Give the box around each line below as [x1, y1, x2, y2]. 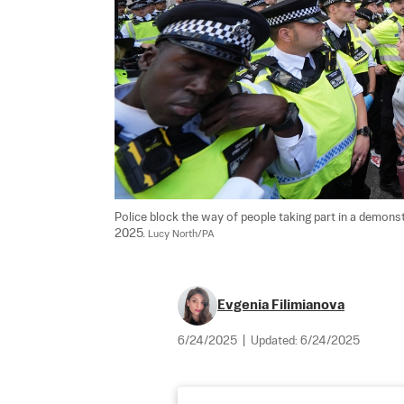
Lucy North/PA [148, 228, 215, 240]
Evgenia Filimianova [217, 298, 344, 312]
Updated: [251, 335, 300, 347]
